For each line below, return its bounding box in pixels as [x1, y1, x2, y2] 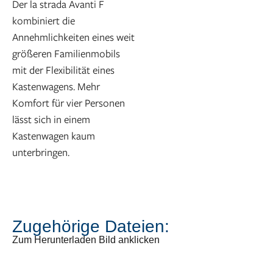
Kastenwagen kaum [12, 129, 95, 143]
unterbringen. [12, 145, 69, 160]
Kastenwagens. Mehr [12, 79, 100, 94]
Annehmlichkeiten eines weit [12, 30, 135, 44]
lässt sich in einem [12, 112, 90, 127]
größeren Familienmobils [12, 46, 120, 61]
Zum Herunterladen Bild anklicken [12, 234, 160, 245]
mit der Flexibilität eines [12, 63, 115, 77]
